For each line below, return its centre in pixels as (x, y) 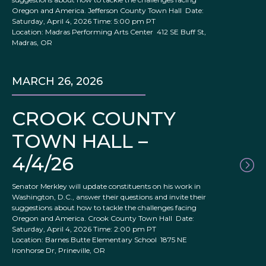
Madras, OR (32, 43)
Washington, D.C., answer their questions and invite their (109, 197)
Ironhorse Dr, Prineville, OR (58, 251)
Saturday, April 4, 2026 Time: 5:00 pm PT (85, 21)
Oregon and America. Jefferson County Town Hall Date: (108, 11)
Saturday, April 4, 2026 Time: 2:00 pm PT (85, 229)
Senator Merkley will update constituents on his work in (106, 186)
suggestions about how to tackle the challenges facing (104, 208)
